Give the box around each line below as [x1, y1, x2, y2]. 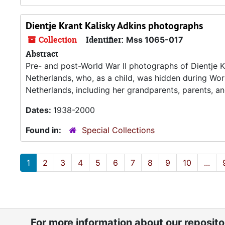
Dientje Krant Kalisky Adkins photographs [26, 19, 203, 32]
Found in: [26, 125, 63, 135]
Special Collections [82, 125, 155, 135]
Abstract [26, 48, 58, 59]
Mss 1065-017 [126, 35, 183, 45]
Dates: [26, 105, 53, 115]
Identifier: [86, 34, 124, 45]
